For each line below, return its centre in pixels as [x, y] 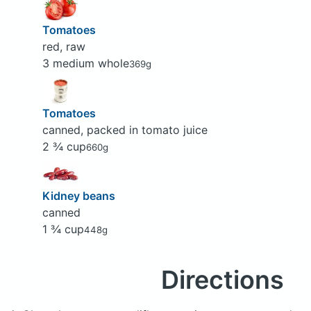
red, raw [64, 46]
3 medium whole [85, 63]
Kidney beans [78, 196]
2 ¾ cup [64, 146]
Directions [222, 280]
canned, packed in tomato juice [125, 129]
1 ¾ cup [63, 229]
